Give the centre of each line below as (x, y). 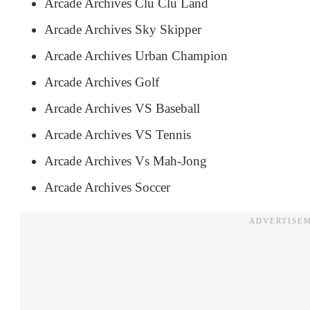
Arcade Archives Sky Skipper (123, 29)
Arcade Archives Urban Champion (136, 56)
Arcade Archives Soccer (109, 187)
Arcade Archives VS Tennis (119, 135)
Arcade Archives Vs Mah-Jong (126, 161)
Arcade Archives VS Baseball (122, 108)
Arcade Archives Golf (102, 82)
